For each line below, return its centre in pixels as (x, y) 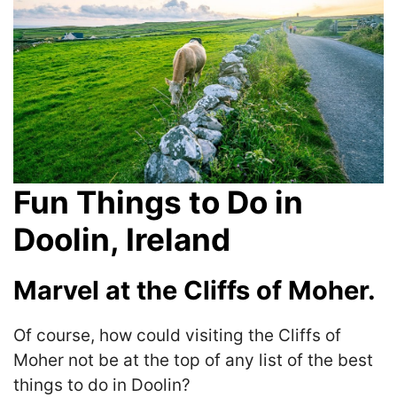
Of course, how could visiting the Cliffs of (177, 335)
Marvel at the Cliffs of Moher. (195, 290)
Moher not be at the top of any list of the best (193, 360)
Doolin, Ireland (122, 239)
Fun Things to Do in (158, 202)
